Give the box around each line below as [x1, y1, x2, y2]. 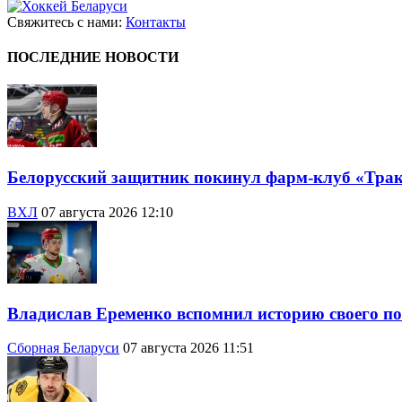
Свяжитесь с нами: [7, 13, 126, 30]
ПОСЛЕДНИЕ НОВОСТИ [7, 49, 179, 66]
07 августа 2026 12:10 [41, 204, 173, 220]
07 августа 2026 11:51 [123, 340, 254, 356]
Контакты [126, 13, 186, 30]
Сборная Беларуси [7, 340, 119, 356]
